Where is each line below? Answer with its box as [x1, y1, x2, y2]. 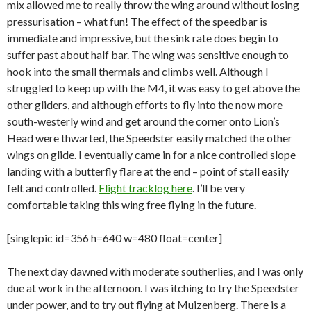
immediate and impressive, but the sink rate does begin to [7, 31, 278, 45]
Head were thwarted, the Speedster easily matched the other [7, 131, 292, 145]
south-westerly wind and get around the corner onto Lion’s [7, 115, 280, 128]
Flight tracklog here [99, 181, 192, 195]
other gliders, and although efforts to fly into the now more [7, 98, 283, 112]
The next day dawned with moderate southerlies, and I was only [7, 264, 303, 278]
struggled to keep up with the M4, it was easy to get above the [7, 81, 300, 95]
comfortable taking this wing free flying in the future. [7, 198, 256, 212]
